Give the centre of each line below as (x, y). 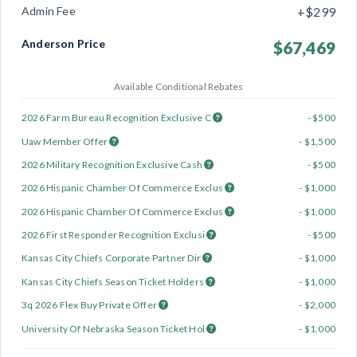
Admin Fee (49, 11)
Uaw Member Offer (66, 141)
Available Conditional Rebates (178, 87)
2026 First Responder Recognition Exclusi (114, 235)
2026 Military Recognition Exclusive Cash (113, 164)
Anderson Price (63, 43)
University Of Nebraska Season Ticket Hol (114, 328)
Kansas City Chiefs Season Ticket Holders (114, 281)
